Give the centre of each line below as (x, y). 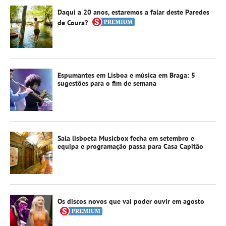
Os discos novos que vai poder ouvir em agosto (131, 201)
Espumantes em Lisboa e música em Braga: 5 (126, 75)
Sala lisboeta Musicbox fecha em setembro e (126, 138)
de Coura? (73, 22)
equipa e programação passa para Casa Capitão (130, 146)
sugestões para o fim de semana (107, 83)
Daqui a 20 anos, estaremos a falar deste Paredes (133, 12)
